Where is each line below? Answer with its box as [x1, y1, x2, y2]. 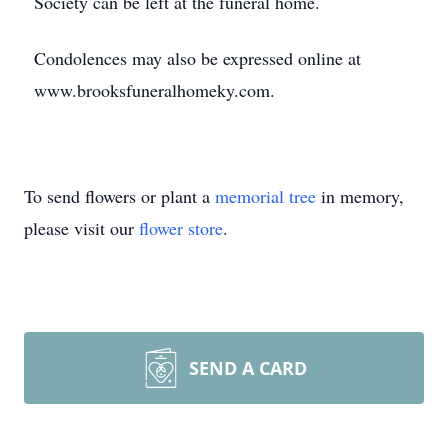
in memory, [316, 184, 404, 208]
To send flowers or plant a [24, 184, 215, 208]
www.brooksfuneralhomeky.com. [34, 78, 275, 102]
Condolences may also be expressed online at [34, 46, 361, 70]
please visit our [24, 216, 139, 240]
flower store [139, 216, 223, 240]
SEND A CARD [189, 356, 307, 380]
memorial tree [215, 184, 316, 208]
